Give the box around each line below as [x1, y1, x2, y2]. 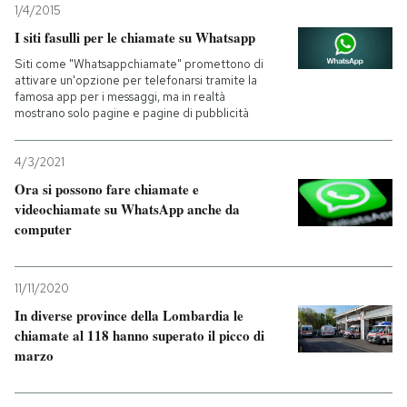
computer [15, 219, 72, 239]
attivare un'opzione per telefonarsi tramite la [15, 73, 257, 88]
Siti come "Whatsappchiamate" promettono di [15, 56, 263, 72]
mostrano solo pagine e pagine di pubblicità [15, 105, 249, 121]
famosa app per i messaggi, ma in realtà [15, 89, 225, 104]
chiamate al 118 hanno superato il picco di [15, 325, 264, 345]
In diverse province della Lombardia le [15, 305, 243, 325]
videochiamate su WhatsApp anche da [15, 199, 240, 219]
